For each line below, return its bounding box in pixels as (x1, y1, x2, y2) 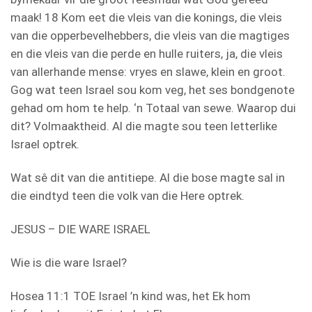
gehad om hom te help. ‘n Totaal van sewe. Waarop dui (10, 100, 296, 115)
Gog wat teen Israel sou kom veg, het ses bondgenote (10, 82, 295, 97)
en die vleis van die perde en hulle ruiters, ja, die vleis (10, 46, 283, 61)
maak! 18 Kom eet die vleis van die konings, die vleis (10, 10, 282, 24)
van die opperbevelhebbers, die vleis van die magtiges (10, 28, 290, 42)
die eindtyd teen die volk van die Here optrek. (10, 188, 244, 203)
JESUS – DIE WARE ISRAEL (10, 221, 150, 236)
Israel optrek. (10, 136, 79, 151)
